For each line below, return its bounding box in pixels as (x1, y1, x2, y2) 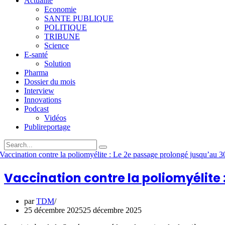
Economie (44, 5, 76, 14)
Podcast (24, 104, 49, 113)
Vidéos (44, 114, 66, 122)
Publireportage (24, 123, 70, 131)
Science (44, 41, 69, 50)
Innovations (24, 95, 61, 104)
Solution (44, 59, 71, 68)
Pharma (24, 68, 48, 77)
